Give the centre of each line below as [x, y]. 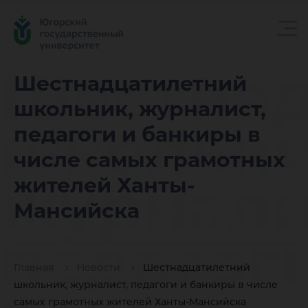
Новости [99, 268]
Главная [34, 268]
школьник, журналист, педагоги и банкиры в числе [146, 285]
